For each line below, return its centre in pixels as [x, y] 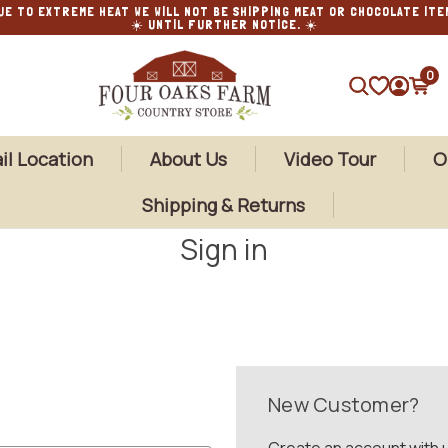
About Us [188, 159]
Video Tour [329, 159]
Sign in [224, 249]
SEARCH [389, 97]
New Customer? [344, 404]
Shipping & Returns [223, 205]
